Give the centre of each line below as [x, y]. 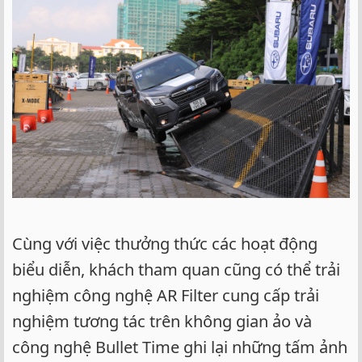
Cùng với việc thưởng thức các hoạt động [165, 243]
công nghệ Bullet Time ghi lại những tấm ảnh [180, 347]
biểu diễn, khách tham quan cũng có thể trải [176, 269]
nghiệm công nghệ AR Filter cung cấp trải [166, 295]
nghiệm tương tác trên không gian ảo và [162, 321]
